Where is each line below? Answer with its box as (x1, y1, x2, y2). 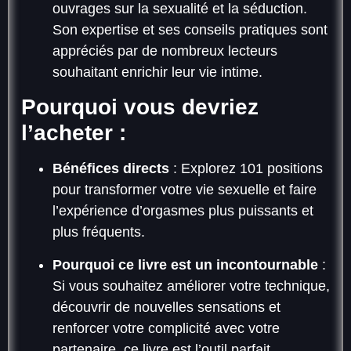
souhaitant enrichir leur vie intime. (52, 64, 262, 81)
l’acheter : (21, 121, 126, 146)
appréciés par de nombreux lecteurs (52, 43, 277, 60)
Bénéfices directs (52, 161, 169, 177)
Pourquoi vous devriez (21, 95, 259, 120)
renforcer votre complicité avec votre (52, 320, 280, 336)
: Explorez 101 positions (169, 161, 323, 177)
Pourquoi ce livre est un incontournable (52, 256, 318, 273)
